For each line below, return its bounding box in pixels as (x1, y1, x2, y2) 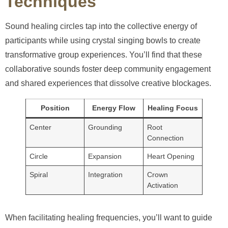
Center (30, 123, 52, 132)
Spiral (30, 170, 48, 179)
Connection (147, 134, 184, 142)
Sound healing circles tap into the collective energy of (5, 22, 197, 31)
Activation (147, 181, 179, 190)
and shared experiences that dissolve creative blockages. (5, 79, 211, 88)
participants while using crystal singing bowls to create (5, 36, 201, 45)
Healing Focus (148, 104, 198, 112)
